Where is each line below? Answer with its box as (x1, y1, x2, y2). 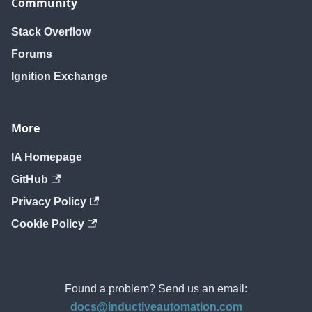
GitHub (11, 173, 48, 185)
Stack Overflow (11, 26, 91, 38)
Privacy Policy (11, 196, 86, 208)
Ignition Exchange (11, 70, 107, 82)
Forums (11, 48, 52, 60)
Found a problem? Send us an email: (65, 283, 247, 295)
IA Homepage (11, 151, 82, 163)
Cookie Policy (11, 218, 84, 230)
